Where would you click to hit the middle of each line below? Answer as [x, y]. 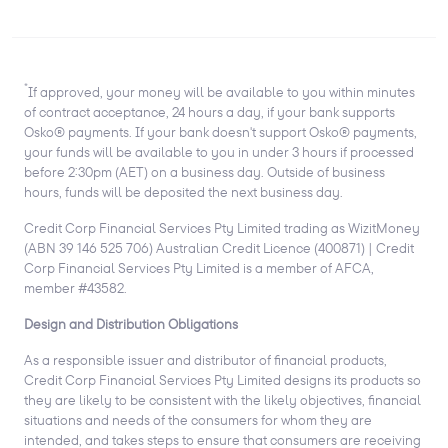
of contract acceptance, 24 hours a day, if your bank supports [209, 111]
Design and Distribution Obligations [131, 323]
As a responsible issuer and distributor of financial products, [205, 359]
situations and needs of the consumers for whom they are [198, 419]
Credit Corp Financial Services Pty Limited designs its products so [222, 379]
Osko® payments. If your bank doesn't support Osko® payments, [220, 131]
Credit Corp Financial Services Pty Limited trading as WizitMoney [222, 227]
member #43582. [75, 287]
